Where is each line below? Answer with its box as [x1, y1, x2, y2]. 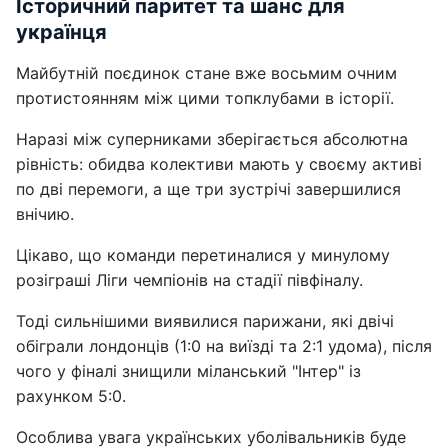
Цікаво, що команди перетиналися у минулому [16, 245, 390, 265]
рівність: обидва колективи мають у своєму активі [16, 154, 422, 174]
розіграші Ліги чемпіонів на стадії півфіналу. [16, 270, 363, 290]
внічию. [16, 204, 74, 224]
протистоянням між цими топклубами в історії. [16, 88, 394, 108]
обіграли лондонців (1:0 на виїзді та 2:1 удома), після [16, 336, 432, 356]
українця [16, 20, 107, 44]
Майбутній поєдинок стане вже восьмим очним [16, 63, 397, 83]
